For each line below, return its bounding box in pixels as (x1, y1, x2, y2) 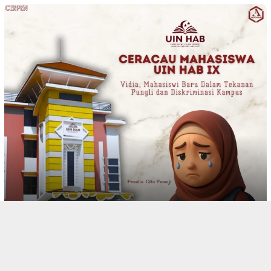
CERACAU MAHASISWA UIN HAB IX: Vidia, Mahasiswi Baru (16, 232, 244, 244)
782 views (52, 224, 76, 233)
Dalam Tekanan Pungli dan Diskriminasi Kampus (16, 243, 190, 255)
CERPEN (19, 224, 44, 233)
